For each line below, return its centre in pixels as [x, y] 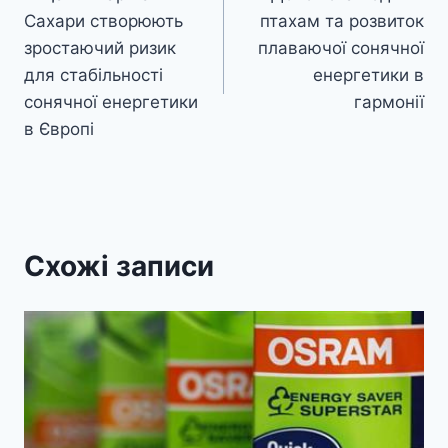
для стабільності [93, 75]
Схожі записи [119, 266]
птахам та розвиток [342, 21]
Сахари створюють [103, 21]
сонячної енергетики [111, 102]
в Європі [59, 129]
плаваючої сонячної [341, 48]
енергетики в [368, 75]
